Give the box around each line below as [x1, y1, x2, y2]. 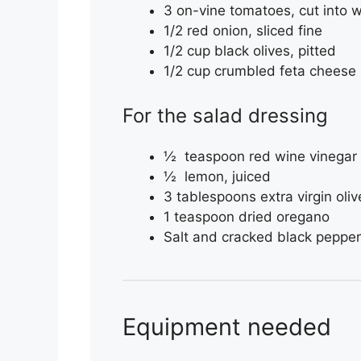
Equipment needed [122, 313, 331, 342]
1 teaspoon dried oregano [164, 209, 330, 226]
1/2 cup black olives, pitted [164, 42, 340, 59]
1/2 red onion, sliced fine [164, 22, 322, 39]
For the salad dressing [122, 104, 328, 128]
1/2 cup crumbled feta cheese [164, 62, 356, 79]
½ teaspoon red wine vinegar [164, 148, 357, 165]
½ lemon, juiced [164, 168, 271, 185]
